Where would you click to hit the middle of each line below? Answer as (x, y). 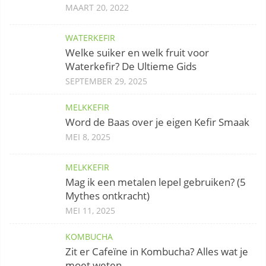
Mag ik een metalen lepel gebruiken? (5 (156, 182)
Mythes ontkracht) (107, 195)
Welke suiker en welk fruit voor (137, 52)
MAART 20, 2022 (97, 7)
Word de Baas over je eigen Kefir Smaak (157, 122)
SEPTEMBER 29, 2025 (106, 81)
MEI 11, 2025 (90, 210)
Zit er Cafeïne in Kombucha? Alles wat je (157, 251)
